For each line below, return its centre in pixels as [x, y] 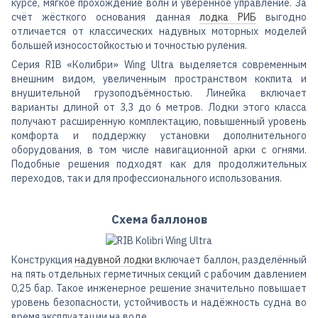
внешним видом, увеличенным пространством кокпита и [159, 79]
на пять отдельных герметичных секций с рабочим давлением [159, 274]
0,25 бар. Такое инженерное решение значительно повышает [159, 288]
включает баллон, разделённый [230, 259]
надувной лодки [114, 259]
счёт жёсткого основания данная [105, 17]
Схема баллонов [159, 220]
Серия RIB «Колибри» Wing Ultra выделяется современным [159, 65]
